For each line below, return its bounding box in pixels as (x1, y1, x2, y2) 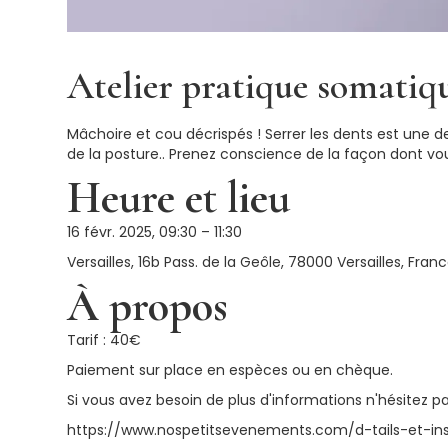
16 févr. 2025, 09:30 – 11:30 (67, 222, 243, 242)
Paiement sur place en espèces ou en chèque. (67, 360, 394, 380)
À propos (67, 279, 229, 333)
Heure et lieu (67, 171, 291, 225)
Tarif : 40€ (67, 330, 142, 350)
